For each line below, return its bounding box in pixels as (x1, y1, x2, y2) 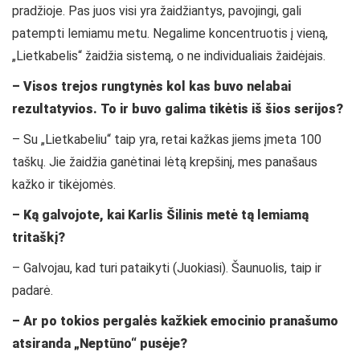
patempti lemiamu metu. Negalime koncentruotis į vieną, (12, 26, 328, 42)
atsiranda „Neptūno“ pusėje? (12, 336, 187, 352)
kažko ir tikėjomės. (12, 177, 116, 193)
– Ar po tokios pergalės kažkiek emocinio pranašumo (12, 313, 338, 329)
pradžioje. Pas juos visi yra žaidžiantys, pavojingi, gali (12, 3, 301, 19)
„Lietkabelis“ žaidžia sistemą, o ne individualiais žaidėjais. (12, 48, 325, 64)
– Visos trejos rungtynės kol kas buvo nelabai (12, 79, 291, 95)
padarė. (12, 283, 53, 299)
